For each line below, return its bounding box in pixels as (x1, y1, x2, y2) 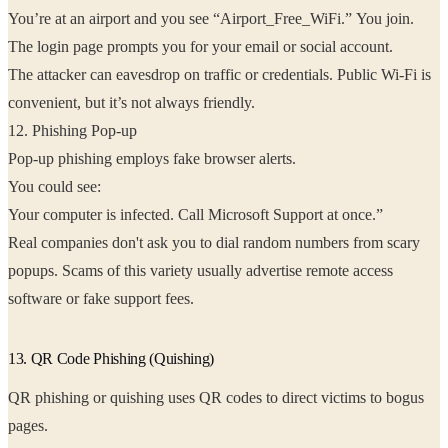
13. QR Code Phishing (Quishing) (8, 350, 215, 368)
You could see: (8, 178, 105, 196)
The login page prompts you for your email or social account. (107, 38, 397, 56)
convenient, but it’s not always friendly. (8, 94, 259, 112)
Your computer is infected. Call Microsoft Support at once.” (8, 206, 387, 224)
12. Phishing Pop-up (8, 122, 141, 140)
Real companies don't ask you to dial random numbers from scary (8, 234, 420, 252)
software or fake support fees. (8, 290, 194, 308)
